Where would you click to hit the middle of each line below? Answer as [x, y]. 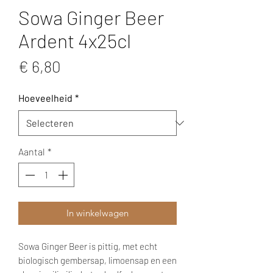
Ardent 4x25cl [75, 41]
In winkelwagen [97, 213]
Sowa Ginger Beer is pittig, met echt [88, 246]
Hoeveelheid [45, 98]
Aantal [32, 152]
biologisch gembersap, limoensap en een [97, 261]
